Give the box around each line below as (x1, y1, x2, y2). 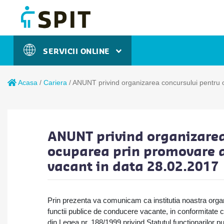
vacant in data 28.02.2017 (47, 158, 219, 175)
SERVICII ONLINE (40, 46, 116, 56)
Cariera (43, 78, 67, 86)
